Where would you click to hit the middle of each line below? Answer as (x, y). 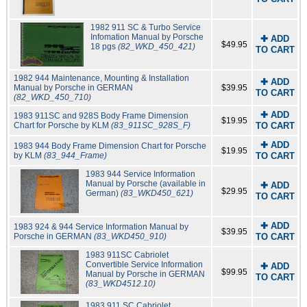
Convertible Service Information (145, 265)
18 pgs (105, 47)
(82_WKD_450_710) (52, 98)
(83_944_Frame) (75, 156)
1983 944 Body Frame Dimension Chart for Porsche (110, 146)
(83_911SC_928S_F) (150, 126)
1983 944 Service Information (141, 174)
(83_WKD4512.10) (121, 284)
